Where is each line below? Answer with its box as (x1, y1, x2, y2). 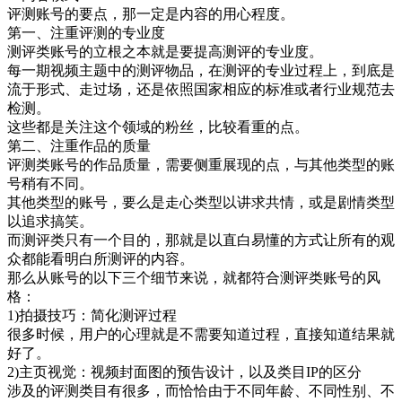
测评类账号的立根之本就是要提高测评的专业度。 (7, 43, 355, 59)
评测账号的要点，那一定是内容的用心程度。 (7, 5, 327, 22)
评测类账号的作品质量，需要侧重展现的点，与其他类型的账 (7, 156, 395, 172)
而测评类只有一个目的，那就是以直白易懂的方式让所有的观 (7, 232, 395, 248)
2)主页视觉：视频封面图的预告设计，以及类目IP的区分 (7, 363, 394, 380)
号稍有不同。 (7, 175, 126, 191)
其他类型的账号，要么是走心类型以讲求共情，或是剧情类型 (7, 194, 395, 210)
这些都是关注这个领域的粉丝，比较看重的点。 (7, 118, 341, 135)
